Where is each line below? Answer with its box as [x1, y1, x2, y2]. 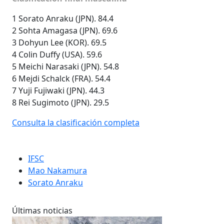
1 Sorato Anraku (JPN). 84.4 [12, 12, 113, 24]
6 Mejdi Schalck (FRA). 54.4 [12, 72, 110, 84]
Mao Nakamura [28, 164, 87, 176]
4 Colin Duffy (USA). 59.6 [12, 48, 102, 60]
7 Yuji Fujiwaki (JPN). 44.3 [12, 84, 104, 96]
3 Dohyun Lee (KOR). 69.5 [12, 36, 106, 48]
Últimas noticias [12, 204, 72, 216]
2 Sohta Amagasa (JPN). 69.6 [12, 24, 117, 36]
